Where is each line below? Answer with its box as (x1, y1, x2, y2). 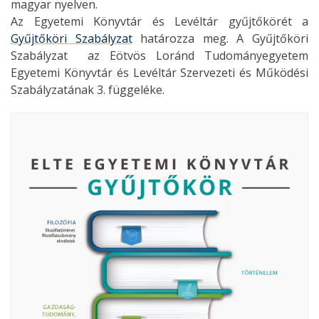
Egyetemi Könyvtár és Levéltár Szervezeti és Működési (11, 64, 308, 80)
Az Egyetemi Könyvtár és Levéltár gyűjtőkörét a (11, 13, 308, 29)
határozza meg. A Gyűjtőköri (132, 30, 309, 46)
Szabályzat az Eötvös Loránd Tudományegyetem (11, 47, 308, 63)
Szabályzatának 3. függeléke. (11, 81, 164, 98)
